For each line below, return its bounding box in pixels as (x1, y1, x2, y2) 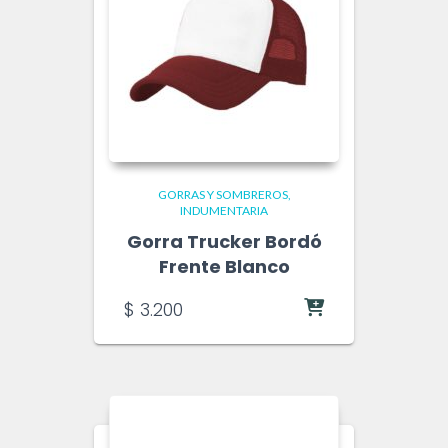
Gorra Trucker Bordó (126, 229, 322, 254)
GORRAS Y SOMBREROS (157, 187, 288, 202)
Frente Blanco (158, 254, 290, 279)
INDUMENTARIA (180, 203, 268, 218)
